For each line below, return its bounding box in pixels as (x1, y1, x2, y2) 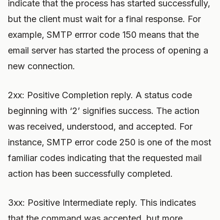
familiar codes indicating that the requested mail (8, 153, 202, 163)
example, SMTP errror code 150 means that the (8, 29, 199, 40)
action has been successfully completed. (8, 168, 173, 179)
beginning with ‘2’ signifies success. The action (8, 106, 199, 116)
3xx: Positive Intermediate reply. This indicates (8, 197, 196, 208)
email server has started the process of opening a (8, 45, 208, 55)
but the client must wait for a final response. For (8, 14, 201, 24)
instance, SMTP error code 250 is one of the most (8, 137, 211, 147)
